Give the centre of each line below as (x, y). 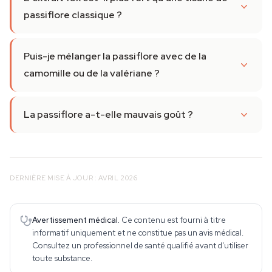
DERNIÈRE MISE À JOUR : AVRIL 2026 (74, 178)
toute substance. (62, 258)
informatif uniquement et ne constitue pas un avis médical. (138, 233)
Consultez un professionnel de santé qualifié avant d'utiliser (140, 246)
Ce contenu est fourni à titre (174, 220)
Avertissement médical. (76, 220)
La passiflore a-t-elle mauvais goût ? (108, 114)
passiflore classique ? (73, 15)
